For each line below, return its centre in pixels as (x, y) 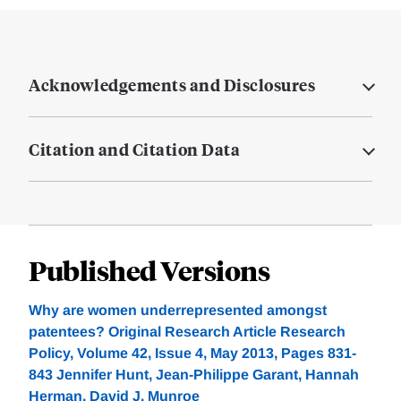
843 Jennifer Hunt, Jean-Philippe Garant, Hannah (194, 375)
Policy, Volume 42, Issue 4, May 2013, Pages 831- (192, 354)
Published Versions (149, 270)
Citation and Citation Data (134, 149)
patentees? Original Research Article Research (187, 332)
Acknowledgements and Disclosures (172, 85)
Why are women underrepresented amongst (178, 311)
